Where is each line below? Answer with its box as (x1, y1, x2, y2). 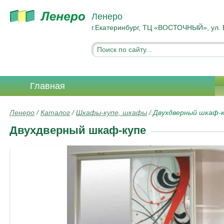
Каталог (40, 108, 70, 116)
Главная (30, 81, 65, 91)
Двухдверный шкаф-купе (9, 124, 146, 136)
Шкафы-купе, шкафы (76, 108, 147, 116)
